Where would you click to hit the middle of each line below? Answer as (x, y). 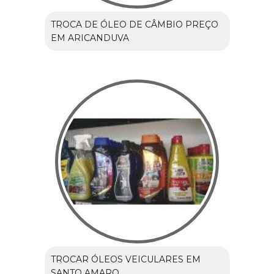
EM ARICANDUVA (90, 38)
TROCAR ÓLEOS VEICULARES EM (125, 259)
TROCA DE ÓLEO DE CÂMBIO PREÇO (134, 24)
